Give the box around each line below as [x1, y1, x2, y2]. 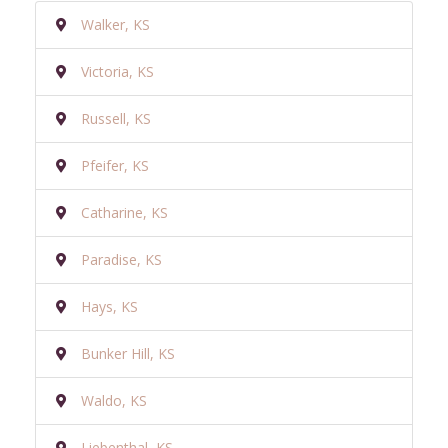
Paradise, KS [81, 249, 162, 269]
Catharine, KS [81, 202, 168, 222]
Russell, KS [81, 108, 151, 128]
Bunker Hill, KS [81, 343, 175, 363]
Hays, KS [81, 296, 138, 316]
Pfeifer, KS [81, 155, 149, 175]
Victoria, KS [81, 61, 154, 81]
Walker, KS [81, 14, 150, 34]
